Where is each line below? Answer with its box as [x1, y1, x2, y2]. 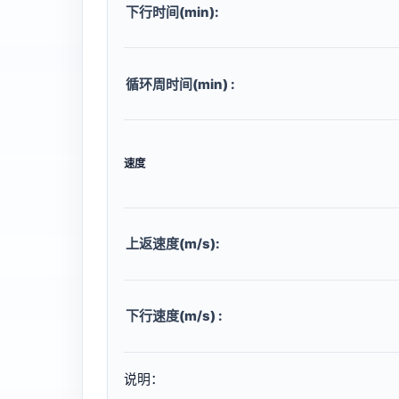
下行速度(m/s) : [126, 307, 223, 325]
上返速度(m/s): [126, 235, 220, 253]
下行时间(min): [126, 3, 219, 20]
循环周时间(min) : [126, 75, 235, 93]
